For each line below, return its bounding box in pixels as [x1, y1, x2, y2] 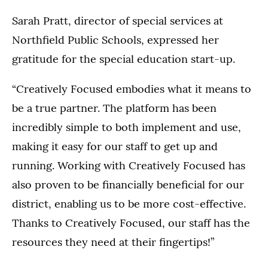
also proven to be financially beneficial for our [12, 178, 244, 192]
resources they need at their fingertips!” [12, 235, 214, 249]
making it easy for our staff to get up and [12, 139, 218, 154]
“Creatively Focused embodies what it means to [12, 82, 251, 96]
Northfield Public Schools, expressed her [12, 33, 219, 47]
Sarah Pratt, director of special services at [12, 14, 223, 28]
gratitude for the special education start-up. [12, 52, 235, 66]
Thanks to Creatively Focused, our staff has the [12, 216, 250, 230]
